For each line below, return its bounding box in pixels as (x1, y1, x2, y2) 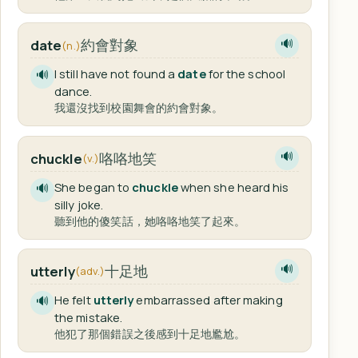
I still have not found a (54, 66, 178, 82)
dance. (54, 83, 93, 100)
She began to (54, 178, 133, 195)
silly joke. (54, 196, 103, 213)
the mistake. (54, 308, 123, 325)
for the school (205, 66, 285, 82)
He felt (54, 291, 93, 308)
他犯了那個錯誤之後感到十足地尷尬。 (54, 325, 246, 341)
